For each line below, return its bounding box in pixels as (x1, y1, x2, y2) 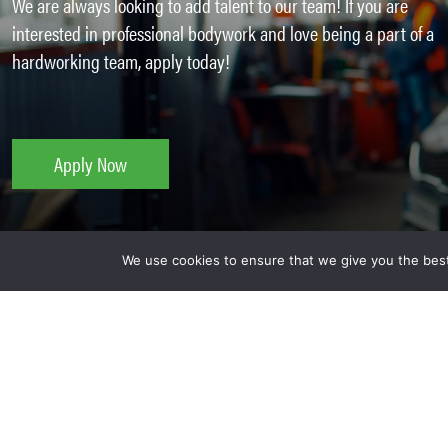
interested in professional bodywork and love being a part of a (12, 18, 434, 48)
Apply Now (54, 149, 127, 179)
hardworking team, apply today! (12, 46, 230, 76)
